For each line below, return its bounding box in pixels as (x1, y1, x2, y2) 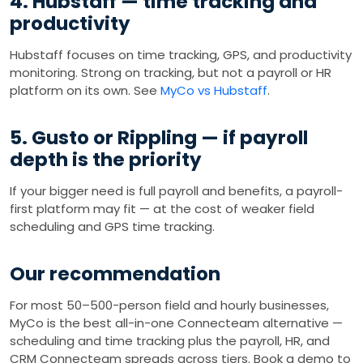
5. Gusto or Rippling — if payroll (10, 125, 308, 151)
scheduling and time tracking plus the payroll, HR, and (10, 332, 330, 349)
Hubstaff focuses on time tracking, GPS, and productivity (10, 46, 352, 63)
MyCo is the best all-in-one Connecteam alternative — (10, 314, 343, 331)
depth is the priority (10, 147, 202, 173)
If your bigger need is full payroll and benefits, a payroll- (10, 182, 343, 199)
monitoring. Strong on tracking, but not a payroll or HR (10, 64, 331, 81)
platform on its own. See (10, 82, 160, 99)
